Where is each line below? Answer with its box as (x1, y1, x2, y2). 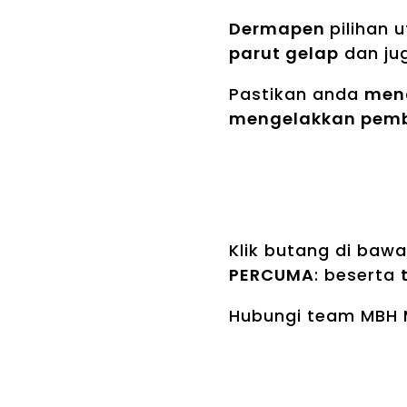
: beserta (314, 263, 401, 287)
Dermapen (229, 17, 330, 41)
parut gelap (229, 42, 339, 65)
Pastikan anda (229, 83, 364, 106)
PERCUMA (229, 263, 314, 287)
